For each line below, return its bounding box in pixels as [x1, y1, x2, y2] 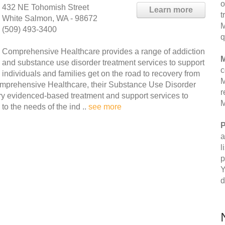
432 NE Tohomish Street [2, 3, 89, 12]
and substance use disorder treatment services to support [2, 58, 204, 67]
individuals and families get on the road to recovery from [2, 69, 200, 78]
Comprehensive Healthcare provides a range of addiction [2, 47, 205, 56]
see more [88, 102, 122, 111]
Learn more [149, 6, 193, 14]
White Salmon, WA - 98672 [2, 14, 97, 23]
